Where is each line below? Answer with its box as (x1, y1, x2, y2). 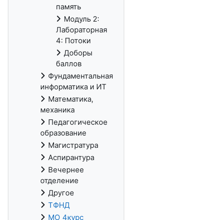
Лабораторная (56, 25, 107, 34)
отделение (40, 176, 79, 185)
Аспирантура (48, 153, 94, 162)
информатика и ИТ (40, 82, 107, 91)
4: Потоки (56, 36, 91, 45)
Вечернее (48, 165, 84, 174)
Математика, (48, 94, 93, 104)
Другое (48, 188, 74, 197)
